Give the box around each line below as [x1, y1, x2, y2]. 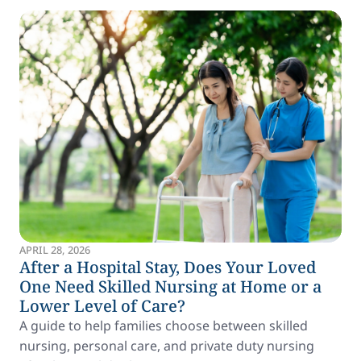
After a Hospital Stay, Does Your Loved [19, 256, 316, 278]
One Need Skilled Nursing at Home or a [19, 276, 322, 297]
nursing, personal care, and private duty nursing [19, 337, 314, 355]
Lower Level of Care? [19, 295, 185, 317]
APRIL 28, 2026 [19, 243, 90, 257]
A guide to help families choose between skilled [19, 317, 308, 334]
